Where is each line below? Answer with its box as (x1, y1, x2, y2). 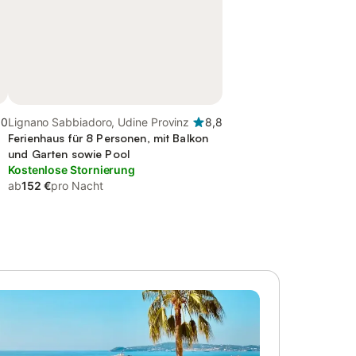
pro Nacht (51, 179, 103, 192)
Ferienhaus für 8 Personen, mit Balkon (8, 131, 209, 145)
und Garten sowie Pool (8, 147, 130, 161)
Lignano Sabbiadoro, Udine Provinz (8, 115, 190, 129)
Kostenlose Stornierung (8, 163, 136, 176)
